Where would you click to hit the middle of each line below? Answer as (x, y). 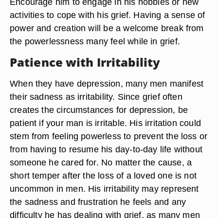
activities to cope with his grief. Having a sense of (108, 15)
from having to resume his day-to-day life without (106, 149)
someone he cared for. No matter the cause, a (101, 162)
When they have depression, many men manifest (107, 83)
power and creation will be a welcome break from (107, 28)
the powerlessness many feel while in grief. (95, 41)
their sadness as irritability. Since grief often (96, 97)
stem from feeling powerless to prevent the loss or (109, 136)
